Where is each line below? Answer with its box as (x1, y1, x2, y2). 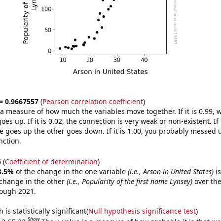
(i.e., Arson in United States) (127, 166, 214, 176)
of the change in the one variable (15, 166, 128, 176)
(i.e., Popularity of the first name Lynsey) (66, 176, 192, 186)
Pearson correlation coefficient (42, 97, 143, 106)
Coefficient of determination (4, 156, 98, 166)
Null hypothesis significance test (88, 206, 196, 216)
